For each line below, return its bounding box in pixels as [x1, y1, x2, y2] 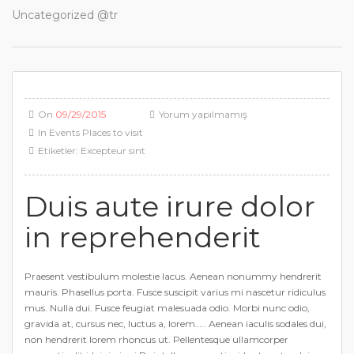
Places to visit [81, 126, 143, 138]
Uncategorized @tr [12, 8, 118, 22]
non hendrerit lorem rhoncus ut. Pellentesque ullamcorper [24, 333, 288, 345]
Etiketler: [37, 145, 81, 156]
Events [48, 126, 80, 138]
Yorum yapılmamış [158, 108, 247, 120]
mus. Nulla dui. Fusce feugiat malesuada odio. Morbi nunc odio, [24, 302, 310, 314]
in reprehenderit [24, 220, 261, 254]
